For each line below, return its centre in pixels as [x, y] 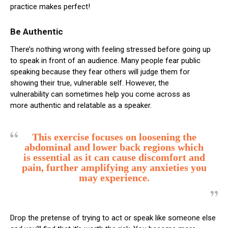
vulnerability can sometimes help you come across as [100, 94]
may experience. [114, 177]
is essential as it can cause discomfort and [114, 157]
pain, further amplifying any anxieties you [114, 167]
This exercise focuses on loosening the [114, 137]
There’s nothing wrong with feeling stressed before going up [110, 49]
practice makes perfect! [50, 6]
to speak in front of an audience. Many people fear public [105, 60]
